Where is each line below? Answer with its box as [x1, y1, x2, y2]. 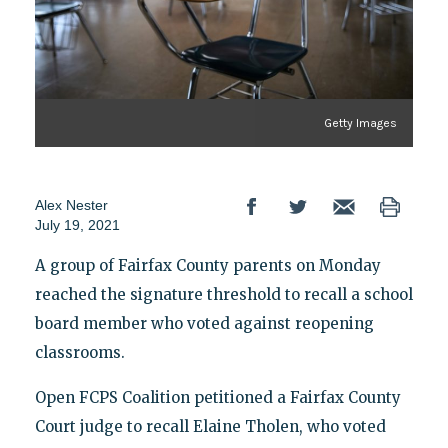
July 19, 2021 [34, 216, 120, 233]
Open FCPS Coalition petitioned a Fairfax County [34, 387, 401, 407]
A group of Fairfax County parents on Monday [34, 255, 381, 275]
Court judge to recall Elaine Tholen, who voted [34, 416, 386, 436]
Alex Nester [34, 196, 108, 213]
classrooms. [34, 342, 125, 362]
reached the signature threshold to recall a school [34, 284, 413, 304]
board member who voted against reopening [34, 313, 374, 333]
